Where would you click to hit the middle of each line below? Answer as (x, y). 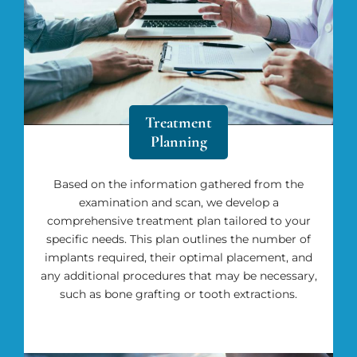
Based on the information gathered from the (178, 184)
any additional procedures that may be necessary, (178, 275)
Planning (178, 141)
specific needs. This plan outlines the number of (178, 239)
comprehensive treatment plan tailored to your (178, 220)
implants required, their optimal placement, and (178, 257)
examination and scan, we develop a (178, 202)
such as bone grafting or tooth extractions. (178, 294)
